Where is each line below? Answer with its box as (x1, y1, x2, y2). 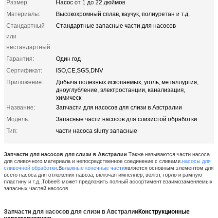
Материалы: (6, 10, 40, 18)
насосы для (182, 158, 211, 164)
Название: (6, 104, 35, 111)
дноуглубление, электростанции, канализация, (56, 86, 185, 93)
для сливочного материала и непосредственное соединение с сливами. (4, 158, 182, 164)
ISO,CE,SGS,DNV (56, 67, 103, 74)
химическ (56, 94, 81, 101)
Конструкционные (138, 208, 190, 215)
